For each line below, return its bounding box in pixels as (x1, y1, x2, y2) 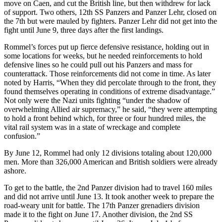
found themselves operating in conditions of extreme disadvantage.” (4, 87, 215, 96)
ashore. (4, 166, 26, 175)
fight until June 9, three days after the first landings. (4, 25, 164, 34)
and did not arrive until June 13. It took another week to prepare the (4, 192, 214, 201)
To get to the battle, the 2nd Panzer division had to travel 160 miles (4, 183, 212, 192)
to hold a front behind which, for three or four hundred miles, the (4, 113, 206, 122)
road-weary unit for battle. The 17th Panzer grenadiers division (4, 201, 200, 210)
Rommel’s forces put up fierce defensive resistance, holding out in (4, 42, 209, 51)
